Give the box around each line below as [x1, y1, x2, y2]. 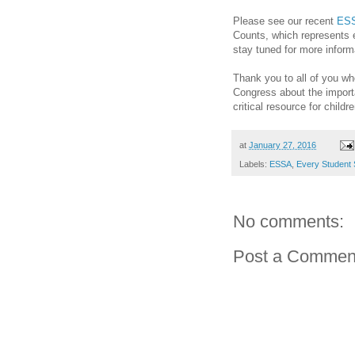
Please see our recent [233, 14, 337, 27]
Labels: [239, 159, 269, 170]
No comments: [233, 212, 344, 232]
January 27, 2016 [249, 139, 316, 150]
